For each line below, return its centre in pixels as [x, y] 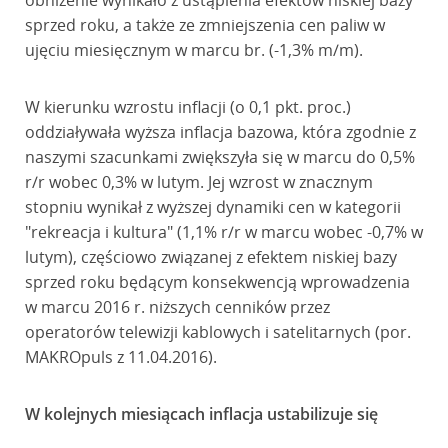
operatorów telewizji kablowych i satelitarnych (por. [217, 332]
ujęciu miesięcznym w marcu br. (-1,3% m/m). [193, 50]
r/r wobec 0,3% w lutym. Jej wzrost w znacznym [198, 182]
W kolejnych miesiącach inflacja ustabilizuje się [201, 414]
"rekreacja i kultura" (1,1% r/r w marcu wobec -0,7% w [223, 232]
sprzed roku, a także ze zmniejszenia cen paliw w [204, 25]
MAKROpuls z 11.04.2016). [120, 357]
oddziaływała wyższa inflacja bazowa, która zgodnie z [220, 132]
